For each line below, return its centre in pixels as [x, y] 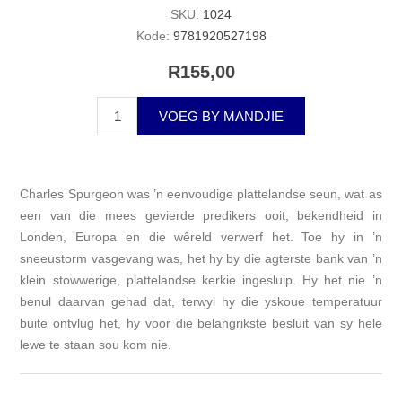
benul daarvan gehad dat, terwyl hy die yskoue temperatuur [201, 301]
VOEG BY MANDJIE [221, 116]
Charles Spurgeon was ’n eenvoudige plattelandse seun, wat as [201, 193]
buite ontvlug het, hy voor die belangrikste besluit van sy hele [201, 323]
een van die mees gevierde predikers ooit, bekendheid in [201, 215]
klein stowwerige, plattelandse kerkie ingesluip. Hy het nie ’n [201, 280]
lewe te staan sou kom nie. [96, 344]
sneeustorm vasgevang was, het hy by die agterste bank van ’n [201, 258]
